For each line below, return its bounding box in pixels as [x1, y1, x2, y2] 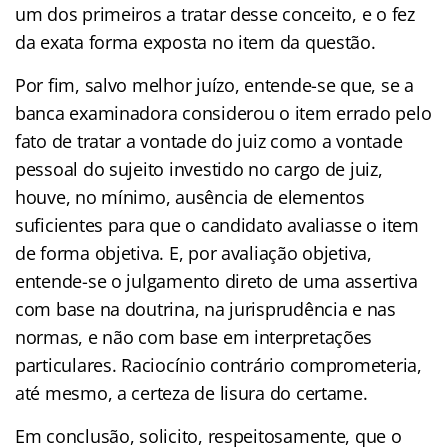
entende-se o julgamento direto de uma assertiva [15, 268, 418, 293]
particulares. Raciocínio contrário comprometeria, [15, 352, 422, 377]
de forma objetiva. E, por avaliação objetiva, [15, 240, 372, 265]
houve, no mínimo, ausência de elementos [15, 184, 365, 209]
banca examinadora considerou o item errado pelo [15, 100, 432, 125]
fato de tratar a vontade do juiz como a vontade [15, 128, 403, 153]
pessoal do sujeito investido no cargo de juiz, [15, 156, 383, 181]
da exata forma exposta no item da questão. [15, 29, 376, 54]
